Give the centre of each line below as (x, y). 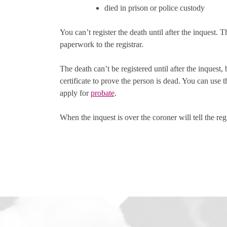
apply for (75, 93)
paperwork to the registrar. (101, 45)
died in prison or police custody (154, 8)
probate (102, 93)
